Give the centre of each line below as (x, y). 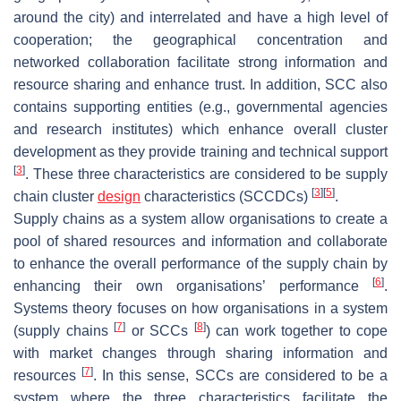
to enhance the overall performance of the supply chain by (200, 263)
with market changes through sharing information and (200, 353)
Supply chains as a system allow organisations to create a (200, 218)
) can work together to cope (296, 330)
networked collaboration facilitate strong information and (200, 62)
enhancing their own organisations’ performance (193, 286)
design (119, 196)
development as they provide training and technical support (200, 151)
